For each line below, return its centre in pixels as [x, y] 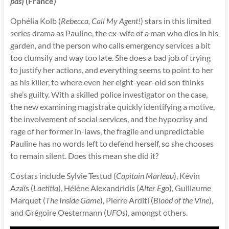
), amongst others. [156, 212]
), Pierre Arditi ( [127, 200]
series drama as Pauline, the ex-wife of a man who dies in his [114, 33]
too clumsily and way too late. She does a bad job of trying [110, 57]
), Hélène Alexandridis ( [98, 188]
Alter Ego [154, 188]
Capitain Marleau [145, 175]
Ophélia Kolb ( [35, 20]
